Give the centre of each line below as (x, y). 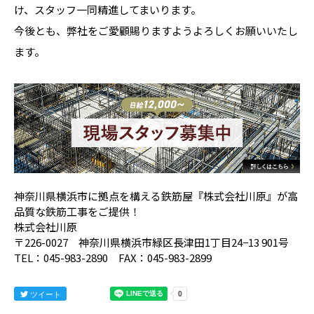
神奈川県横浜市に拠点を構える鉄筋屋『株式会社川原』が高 (156, 196)
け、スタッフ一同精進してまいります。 (108, 9)
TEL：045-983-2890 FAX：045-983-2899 (113, 257)
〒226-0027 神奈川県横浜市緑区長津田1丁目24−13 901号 (151, 242)
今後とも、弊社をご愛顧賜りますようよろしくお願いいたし (156, 30)
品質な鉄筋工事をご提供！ (77, 211)
